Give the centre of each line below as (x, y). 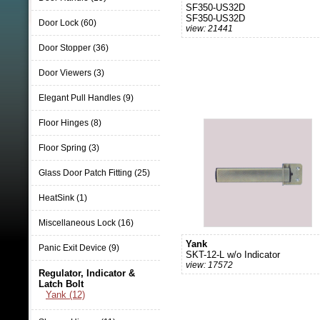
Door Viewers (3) (71, 73)
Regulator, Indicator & (87, 273)
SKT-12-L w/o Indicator (233, 255)
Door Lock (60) (67, 23)
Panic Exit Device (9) (79, 248)
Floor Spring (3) (69, 148)
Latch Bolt (61, 284)
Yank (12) (65, 295)
